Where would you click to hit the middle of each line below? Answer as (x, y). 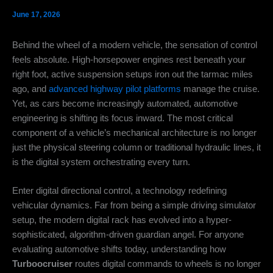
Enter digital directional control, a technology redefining (119, 191)
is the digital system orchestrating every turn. (101, 162)
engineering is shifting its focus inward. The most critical (122, 118)
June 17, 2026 (36, 14)
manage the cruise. (220, 89)
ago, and (30, 89)
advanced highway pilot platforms (115, 89)
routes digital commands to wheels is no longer (167, 264)
